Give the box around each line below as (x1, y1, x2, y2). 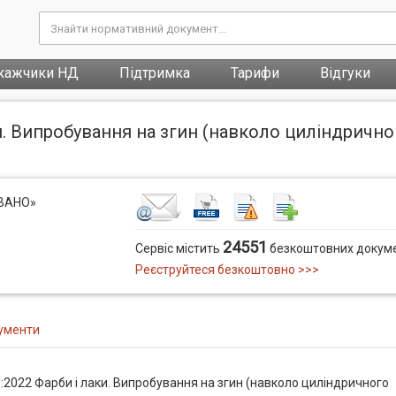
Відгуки (320, 65, 370, 81)
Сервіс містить (135, 241, 224, 255)
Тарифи (231, 65, 279, 81)
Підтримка (119, 65, 190, 81)
